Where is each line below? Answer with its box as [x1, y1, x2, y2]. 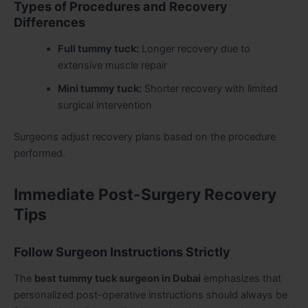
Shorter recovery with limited [141, 82, 278, 96]
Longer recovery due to [138, 43, 250, 56]
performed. [14, 147, 65, 160]
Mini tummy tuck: [57, 82, 142, 96]
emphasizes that [201, 272, 281, 285]
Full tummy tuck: [57, 43, 139, 56]
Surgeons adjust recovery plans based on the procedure [14, 131, 276, 144]
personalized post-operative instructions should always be [14, 289, 287, 302]
